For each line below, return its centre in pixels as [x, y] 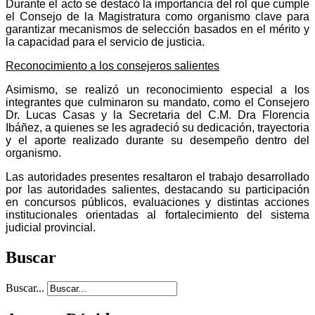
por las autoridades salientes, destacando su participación [157, 189]
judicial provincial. [51, 227]
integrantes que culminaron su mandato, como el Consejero [157, 102]
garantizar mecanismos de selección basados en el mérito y [157, 29]
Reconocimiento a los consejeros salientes [112, 65]
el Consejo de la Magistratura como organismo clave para [157, 16]
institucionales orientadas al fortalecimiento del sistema [157, 214]
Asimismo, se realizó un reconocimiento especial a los [157, 89]
